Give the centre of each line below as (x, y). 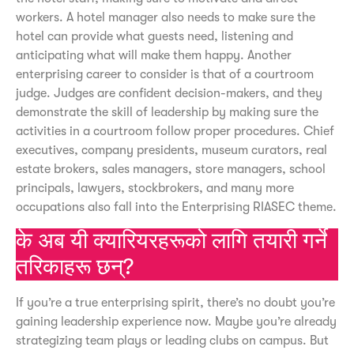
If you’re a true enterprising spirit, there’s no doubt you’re (175, 302)
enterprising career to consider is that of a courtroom (165, 75)
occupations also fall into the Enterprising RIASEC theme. (176, 207)
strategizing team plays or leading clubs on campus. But (172, 340)
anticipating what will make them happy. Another (154, 56)
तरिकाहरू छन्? (75, 267)
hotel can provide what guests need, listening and (154, 37)
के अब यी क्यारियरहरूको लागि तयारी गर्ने (171, 241)
